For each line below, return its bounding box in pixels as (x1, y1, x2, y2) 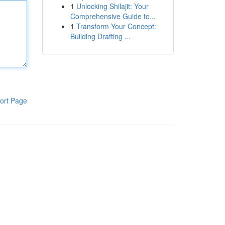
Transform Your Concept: (76, 21, 156, 31)
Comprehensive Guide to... (70, 11, 156, 21)
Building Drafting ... (70, 31, 131, 41)
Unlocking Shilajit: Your (76, 1, 149, 11)
